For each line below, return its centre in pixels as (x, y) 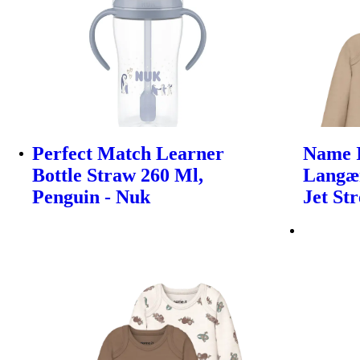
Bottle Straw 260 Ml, (118, 176)
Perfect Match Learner (128, 154)
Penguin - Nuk (91, 197)
